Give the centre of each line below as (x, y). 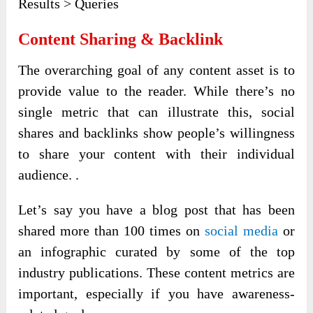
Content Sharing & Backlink (121, 39)
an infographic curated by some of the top (156, 251)
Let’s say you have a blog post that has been (156, 209)
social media (241, 230)
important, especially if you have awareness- (156, 293)
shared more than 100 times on (111, 230)
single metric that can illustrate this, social (156, 111)
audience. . (49, 174)
